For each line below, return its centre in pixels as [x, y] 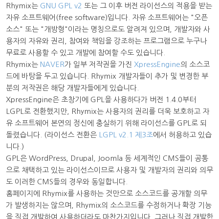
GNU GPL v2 [61, 5]
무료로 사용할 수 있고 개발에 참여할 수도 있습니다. [86, 52]
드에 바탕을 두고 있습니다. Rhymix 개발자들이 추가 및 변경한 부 [107, 76]
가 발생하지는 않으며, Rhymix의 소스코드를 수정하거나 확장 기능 [109, 205]
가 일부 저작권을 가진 [99, 64]
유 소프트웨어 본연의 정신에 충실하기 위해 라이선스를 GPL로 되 [106, 123]
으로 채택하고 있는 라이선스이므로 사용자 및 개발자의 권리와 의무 [109, 170]
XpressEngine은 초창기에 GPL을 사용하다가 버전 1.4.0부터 [101, 99]
